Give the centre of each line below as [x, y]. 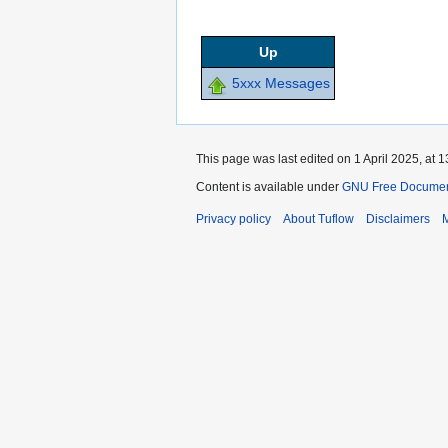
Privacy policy [233, 219]
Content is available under [269, 187]
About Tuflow [318, 219]
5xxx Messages [281, 83]
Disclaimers [398, 219]
